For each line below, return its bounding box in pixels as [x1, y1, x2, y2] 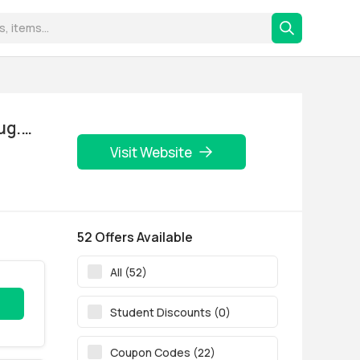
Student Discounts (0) [110, 304, 231, 320]
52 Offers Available [77, 228, 193, 246]
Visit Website [110, 142, 192, 162]
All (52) [110, 264, 147, 280]
